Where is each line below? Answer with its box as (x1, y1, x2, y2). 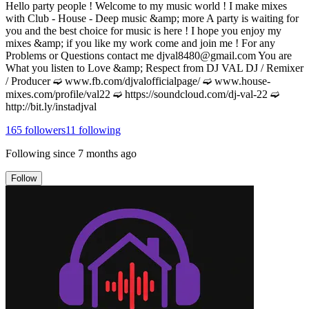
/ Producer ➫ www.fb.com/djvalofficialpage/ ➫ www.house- (6, 74, 270, 87)
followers (22, 123, 66, 136)
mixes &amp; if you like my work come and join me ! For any (6, 37, 275, 49)
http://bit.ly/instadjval (6, 100, 97, 112)
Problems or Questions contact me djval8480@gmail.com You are (6, 49, 292, 61)
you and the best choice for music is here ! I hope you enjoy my (6, 24, 281, 37)
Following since (6, 147, 75, 159)
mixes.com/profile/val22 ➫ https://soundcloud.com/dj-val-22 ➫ (6, 88, 279, 100)
